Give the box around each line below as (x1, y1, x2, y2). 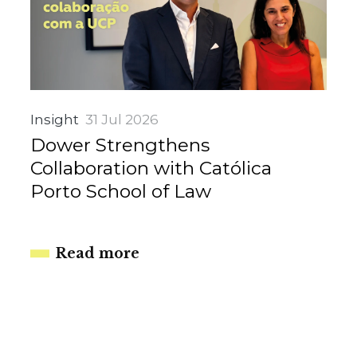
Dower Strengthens (30, 133, 210, 156)
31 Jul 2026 (85, 111, 159, 127)
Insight (30, 111, 80, 127)
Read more (56, 244, 140, 262)
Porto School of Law (30, 179, 212, 202)
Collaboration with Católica (30, 156, 273, 179)
